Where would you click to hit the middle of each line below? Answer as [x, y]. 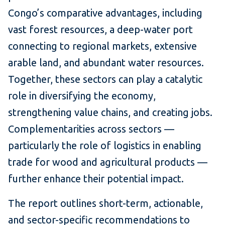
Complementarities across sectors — [91, 129]
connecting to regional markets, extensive [102, 46]
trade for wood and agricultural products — [108, 162]
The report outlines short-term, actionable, [105, 203]
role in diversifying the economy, [82, 96]
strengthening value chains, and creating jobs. [110, 113]
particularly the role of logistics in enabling [105, 146]
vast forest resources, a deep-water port [100, 30]
